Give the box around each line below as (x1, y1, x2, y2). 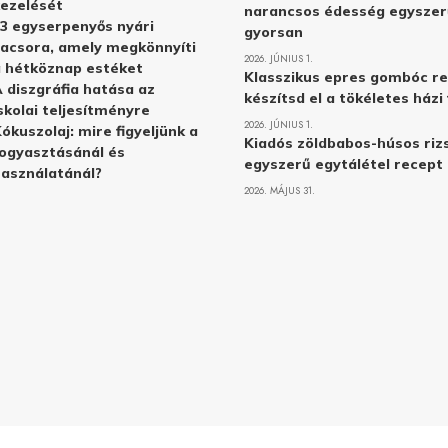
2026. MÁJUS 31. (243, 182, 315, 198)
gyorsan (243, 22, 303, 41)
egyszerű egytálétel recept (243, 154, 443, 173)
